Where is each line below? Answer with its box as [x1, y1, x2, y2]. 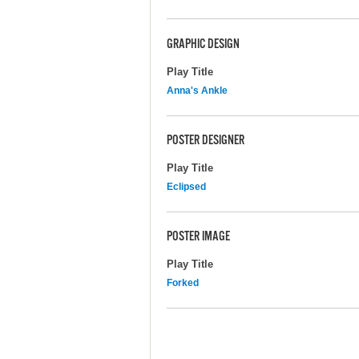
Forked [167, 276, 199, 288]
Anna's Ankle [167, 84, 228, 96]
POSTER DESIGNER [167, 133, 244, 150]
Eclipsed [167, 180, 206, 192]
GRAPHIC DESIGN [167, 37, 240, 54]
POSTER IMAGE [167, 229, 230, 246]
